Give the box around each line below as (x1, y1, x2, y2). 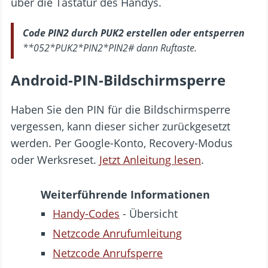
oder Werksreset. (11, 152, 99, 167)
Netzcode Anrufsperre (53, 245, 163, 260)
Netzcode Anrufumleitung (53, 226, 182, 240)
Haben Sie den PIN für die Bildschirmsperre (11, 102, 230, 117)
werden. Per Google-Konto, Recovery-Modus (11, 135, 233, 150)
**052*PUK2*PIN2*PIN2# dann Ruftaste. (23, 41, 197, 54)
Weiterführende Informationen (41, 187, 210, 202)
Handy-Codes (53, 206, 120, 221)
